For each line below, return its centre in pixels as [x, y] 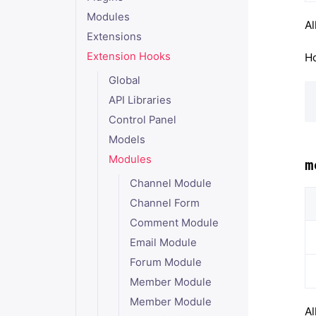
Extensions [114, 37]
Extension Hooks [128, 56]
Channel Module [171, 183]
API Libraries [140, 100]
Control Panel [142, 120]
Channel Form [165, 203]
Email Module [164, 243]
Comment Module [175, 223]
